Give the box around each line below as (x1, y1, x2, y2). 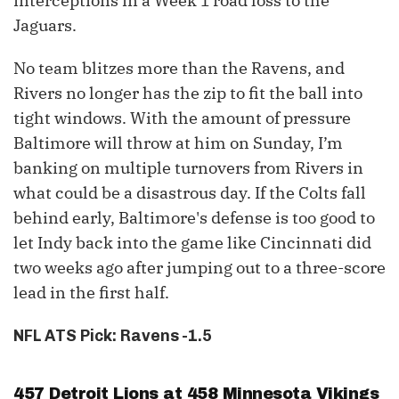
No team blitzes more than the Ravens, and (13, 58, 345, 79)
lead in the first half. (13, 282, 169, 304)
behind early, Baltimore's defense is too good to (13, 208, 375, 229)
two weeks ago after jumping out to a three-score (13, 257, 386, 279)
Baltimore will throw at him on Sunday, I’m (13, 133, 343, 154)
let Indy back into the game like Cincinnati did (13, 232, 371, 254)
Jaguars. (13, 15, 77, 37)
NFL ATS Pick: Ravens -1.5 (13, 326, 212, 346)
